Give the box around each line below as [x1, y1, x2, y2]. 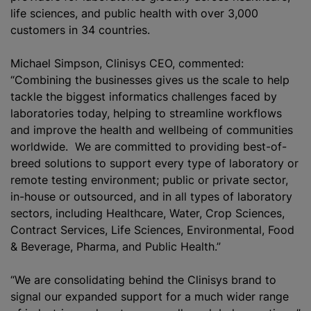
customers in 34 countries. [10, 23, 150, 37]
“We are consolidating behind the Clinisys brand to [10, 273, 276, 287]
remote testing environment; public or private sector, [10, 173, 288, 187]
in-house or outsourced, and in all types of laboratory [10, 190, 292, 203]
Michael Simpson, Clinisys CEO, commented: [10, 56, 244, 70]
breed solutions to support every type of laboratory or [10, 156, 299, 170]
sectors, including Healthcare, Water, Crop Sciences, [10, 206, 285, 220]
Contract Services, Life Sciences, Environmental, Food [10, 223, 294, 237]
